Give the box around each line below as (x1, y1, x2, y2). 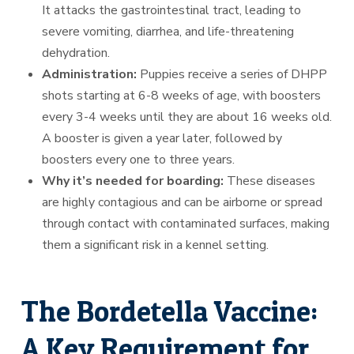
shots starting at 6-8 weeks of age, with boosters (42, 86, 322, 104)
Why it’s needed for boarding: (42, 171, 224, 190)
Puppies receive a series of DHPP (137, 65, 328, 83)
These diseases (224, 171, 316, 190)
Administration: (42, 65, 137, 83)
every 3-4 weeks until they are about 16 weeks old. (42, 107, 333, 126)
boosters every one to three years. (42, 150, 235, 168)
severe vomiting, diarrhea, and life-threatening (42, 22, 295, 40)
